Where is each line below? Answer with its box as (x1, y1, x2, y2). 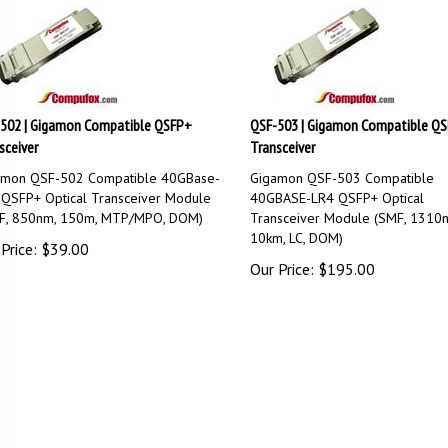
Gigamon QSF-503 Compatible (249, 160, 434, 178)
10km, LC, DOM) (249, 220, 343, 238)
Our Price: (249, 250, 314, 270)
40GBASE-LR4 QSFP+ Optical (249, 180, 424, 198)
